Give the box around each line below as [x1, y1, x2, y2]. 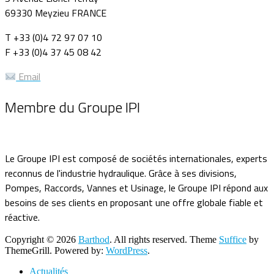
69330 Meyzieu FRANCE [5, 6, 106, 21]
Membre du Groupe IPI [5, 96, 140, 119]
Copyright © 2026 [5, 234, 78, 245]
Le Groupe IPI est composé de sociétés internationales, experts [5, 151, 267, 166]
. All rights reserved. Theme [109, 234, 219, 245]
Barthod [78, 234, 109, 245]
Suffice [219, 234, 246, 245]
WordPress [106, 245, 147, 256]
